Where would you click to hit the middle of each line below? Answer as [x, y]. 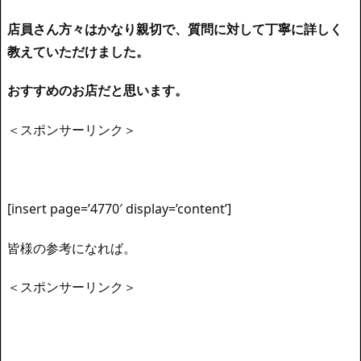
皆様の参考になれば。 [72, 248]
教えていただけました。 [78, 51]
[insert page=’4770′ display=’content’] [119, 208]
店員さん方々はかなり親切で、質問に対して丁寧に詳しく [175, 29]
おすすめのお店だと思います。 [98, 91]
